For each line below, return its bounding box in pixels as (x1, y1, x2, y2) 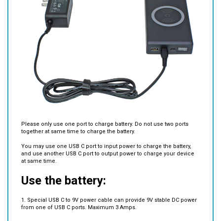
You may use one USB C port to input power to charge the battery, (21, 128, 191, 135)
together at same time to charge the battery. (21, 113, 135, 120)
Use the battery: (21, 158, 106, 173)
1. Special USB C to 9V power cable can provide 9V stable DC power (21, 182, 197, 188)
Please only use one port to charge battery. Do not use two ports (21, 106, 188, 112)
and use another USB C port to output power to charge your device (21, 135, 194, 142)
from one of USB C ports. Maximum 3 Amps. (21, 189, 137, 196)
